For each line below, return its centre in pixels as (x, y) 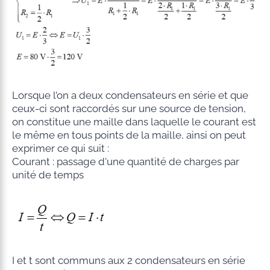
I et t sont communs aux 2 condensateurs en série (128, 261)
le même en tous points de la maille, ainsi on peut (129, 135)
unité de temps (48, 175)
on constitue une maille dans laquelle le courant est (134, 122)
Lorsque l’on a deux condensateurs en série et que (130, 96)
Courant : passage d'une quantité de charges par (125, 162)
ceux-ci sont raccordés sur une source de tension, (129, 109)
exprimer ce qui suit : (60, 149)
